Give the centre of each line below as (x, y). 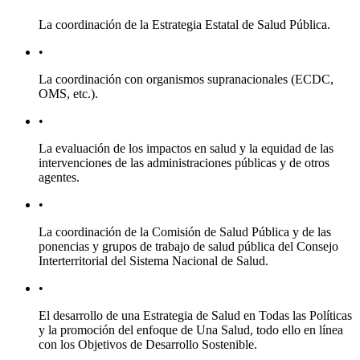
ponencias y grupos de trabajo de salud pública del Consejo (188, 247)
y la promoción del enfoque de (117, 330)
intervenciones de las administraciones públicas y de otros (184, 163)
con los (58, 345)
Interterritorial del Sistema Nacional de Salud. (153, 261)
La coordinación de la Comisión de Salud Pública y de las (185, 232)
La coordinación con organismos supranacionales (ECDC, (186, 80)
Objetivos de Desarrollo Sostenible (166, 345)
